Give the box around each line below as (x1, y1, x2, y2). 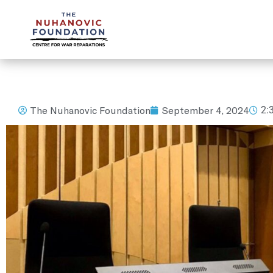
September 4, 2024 (162, 104, 249, 116)
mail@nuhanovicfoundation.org (26, 9, 146, 20)
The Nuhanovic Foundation (30, 104, 151, 116)
